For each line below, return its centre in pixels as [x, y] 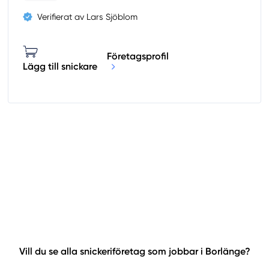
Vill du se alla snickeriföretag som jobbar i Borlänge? [134, 252]
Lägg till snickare [60, 67]
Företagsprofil [138, 56]
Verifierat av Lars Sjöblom [88, 17]
